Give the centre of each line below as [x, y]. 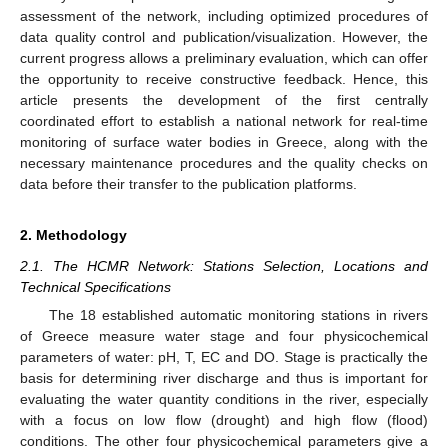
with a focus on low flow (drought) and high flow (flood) [224, 420]
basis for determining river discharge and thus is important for [224, 378]
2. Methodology [73, 234]
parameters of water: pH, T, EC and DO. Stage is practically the [224, 357]
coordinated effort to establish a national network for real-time [224, 120]
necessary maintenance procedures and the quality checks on [224, 162]
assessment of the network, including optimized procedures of [224, 15]
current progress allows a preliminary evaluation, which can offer [224, 57]
